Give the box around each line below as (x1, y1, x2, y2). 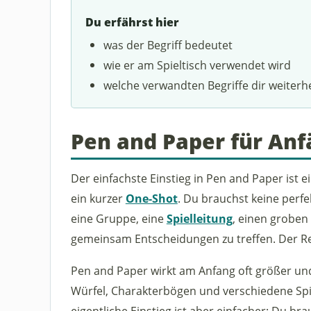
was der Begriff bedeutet (103, 36, 233, 53)
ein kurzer (70, 190, 126, 206)
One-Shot (125, 190, 178, 206)
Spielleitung (166, 210, 233, 226)
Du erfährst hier (85, 15, 179, 31)
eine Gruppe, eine (70, 210, 167, 226)
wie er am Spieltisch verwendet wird (103, 56, 292, 73)
